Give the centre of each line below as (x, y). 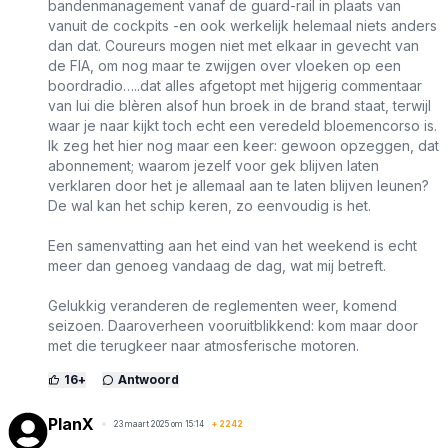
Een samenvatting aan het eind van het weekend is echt (232, 246)
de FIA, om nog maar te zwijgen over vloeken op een (224, 66)
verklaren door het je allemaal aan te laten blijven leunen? (238, 186)
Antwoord (148, 380)
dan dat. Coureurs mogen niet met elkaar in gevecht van (233, 46)
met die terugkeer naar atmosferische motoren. (203, 346)
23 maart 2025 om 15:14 (159, 424)
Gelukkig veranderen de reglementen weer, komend (222, 306)
